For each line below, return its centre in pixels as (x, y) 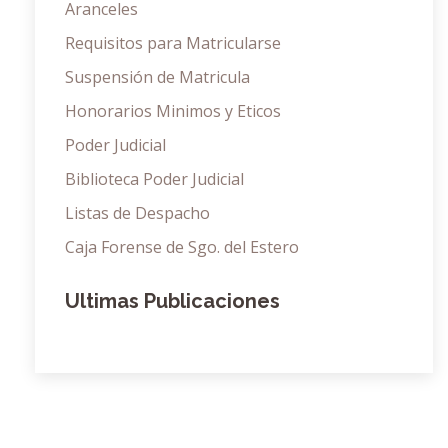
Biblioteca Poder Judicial (154, 178)
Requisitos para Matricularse (173, 42)
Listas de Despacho (137, 212)
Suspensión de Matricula (157, 76)
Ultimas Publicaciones (172, 300)
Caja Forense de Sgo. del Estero (182, 246)
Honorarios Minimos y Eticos (173, 110)
